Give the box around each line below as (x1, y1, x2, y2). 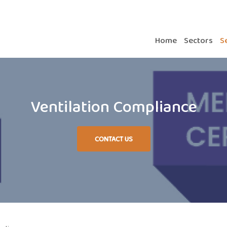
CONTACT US (94, 134, 133, 144)
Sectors (184, 33, 213, 47)
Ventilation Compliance (30, 94, 197, 119)
